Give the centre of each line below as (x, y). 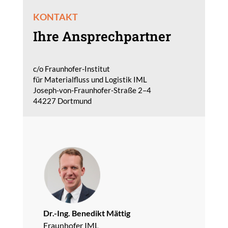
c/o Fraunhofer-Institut (71, 68)
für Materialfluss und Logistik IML (90, 79)
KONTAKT (55, 17)
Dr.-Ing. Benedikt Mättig (87, 213)
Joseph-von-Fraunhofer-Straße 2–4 (92, 90)
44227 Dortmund (62, 101)
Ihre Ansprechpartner (102, 36)
